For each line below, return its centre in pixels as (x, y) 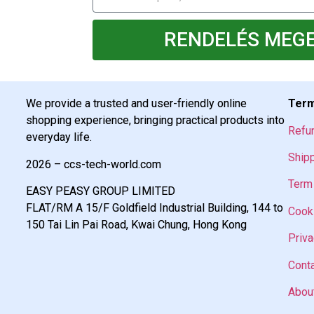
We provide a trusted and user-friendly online (137, 104)
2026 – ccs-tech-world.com (94, 164)
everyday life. (59, 137)
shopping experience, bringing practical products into (156, 121)
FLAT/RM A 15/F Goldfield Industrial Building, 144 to (155, 207)
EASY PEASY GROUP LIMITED (101, 191)
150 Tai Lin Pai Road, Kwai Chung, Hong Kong (137, 224)
